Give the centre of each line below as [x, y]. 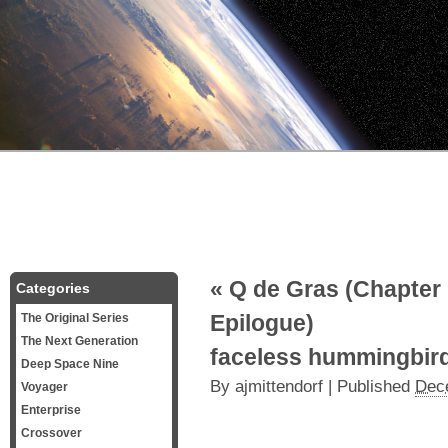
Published [376, 386]
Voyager [44, 387]
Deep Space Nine [70, 364]
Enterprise [51, 410]
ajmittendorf [279, 386]
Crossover [51, 433]
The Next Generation [79, 341]
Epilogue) [262, 323]
